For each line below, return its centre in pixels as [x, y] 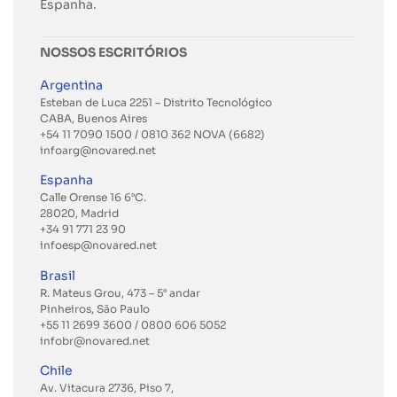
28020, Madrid [79, 214]
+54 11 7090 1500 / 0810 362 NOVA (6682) [152, 134]
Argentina [71, 85]
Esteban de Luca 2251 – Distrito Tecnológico [156, 102]
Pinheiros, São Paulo [95, 308]
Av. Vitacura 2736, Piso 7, [107, 387]
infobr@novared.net [95, 340]
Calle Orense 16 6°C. [93, 198]
